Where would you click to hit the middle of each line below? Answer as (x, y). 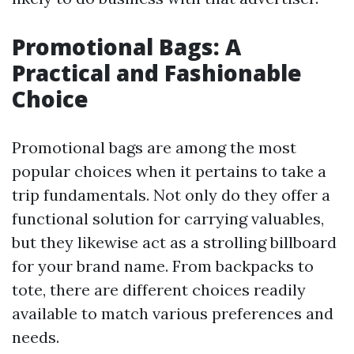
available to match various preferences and (173, 313)
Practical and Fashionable (157, 73)
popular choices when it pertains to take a (169, 171)
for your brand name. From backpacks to (163, 266)
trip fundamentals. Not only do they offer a (171, 195)
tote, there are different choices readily (159, 290)
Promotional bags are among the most (154, 147)
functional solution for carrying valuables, (168, 218)
